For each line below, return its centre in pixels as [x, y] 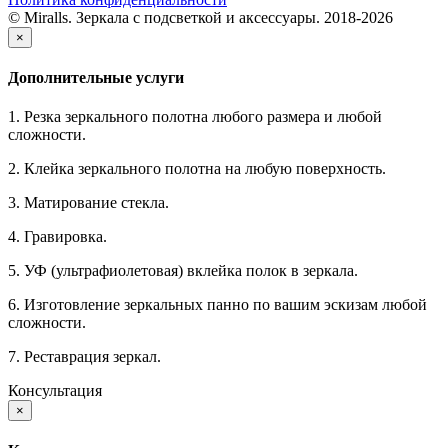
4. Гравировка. [57, 237]
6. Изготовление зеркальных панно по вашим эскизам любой [217, 305]
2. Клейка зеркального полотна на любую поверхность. [197, 169]
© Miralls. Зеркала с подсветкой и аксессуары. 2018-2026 [200, 17]
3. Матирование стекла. [88, 203]
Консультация [55, 391]
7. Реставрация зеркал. [84, 357]
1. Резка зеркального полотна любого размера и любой [195, 117]
